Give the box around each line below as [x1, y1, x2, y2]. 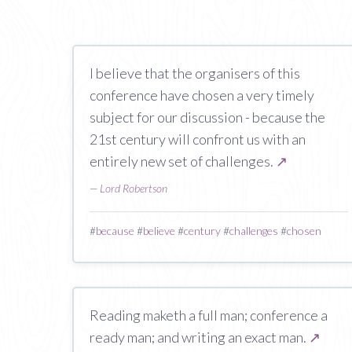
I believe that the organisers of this [90, 64, 300, 82]
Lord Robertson [100, 181, 167, 195]
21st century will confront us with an [90, 130, 306, 148]
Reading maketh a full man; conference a [90, 306, 328, 324]
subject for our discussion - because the [90, 108, 325, 126]
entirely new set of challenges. [90, 152, 276, 170]
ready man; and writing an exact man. [90, 328, 309, 346]
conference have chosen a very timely [90, 86, 314, 104]
